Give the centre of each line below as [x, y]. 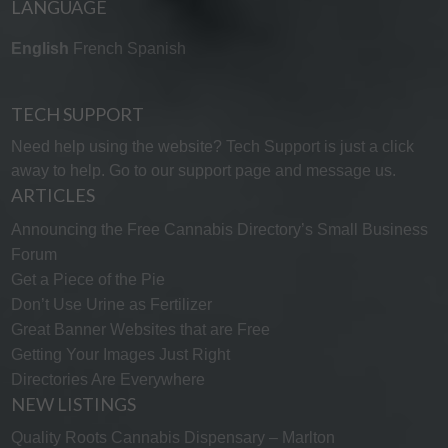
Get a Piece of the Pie [87, 279]
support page [224, 171]
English [39, 48]
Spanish [156, 48]
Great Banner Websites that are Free [140, 329]
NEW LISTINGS [73, 403]
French [97, 48]
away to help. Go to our [94, 171]
